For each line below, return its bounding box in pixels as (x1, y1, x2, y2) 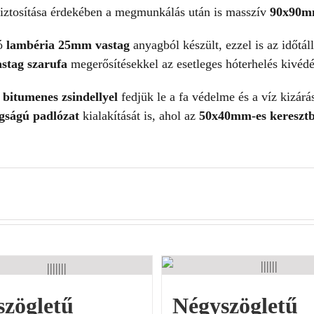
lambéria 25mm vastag (6, 38, 130, 53)
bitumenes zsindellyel (3, 90, 118, 104)
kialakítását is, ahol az (79, 109, 199, 123)
